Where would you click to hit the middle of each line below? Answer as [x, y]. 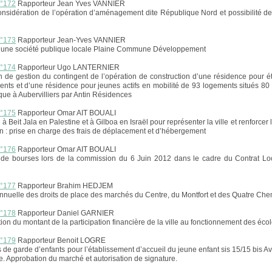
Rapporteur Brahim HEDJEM [65, 186]
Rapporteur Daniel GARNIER [65, 213]
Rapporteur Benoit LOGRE [61, 241]
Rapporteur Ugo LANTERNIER [68, 68]
